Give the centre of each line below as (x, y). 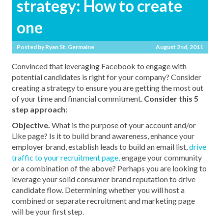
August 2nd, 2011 (179, 47)
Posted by (31, 47)
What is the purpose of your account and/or (123, 125)
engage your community (161, 158)
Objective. (31, 125)
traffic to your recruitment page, (66, 158)
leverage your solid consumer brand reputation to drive (104, 179)
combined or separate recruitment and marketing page (104, 201)
